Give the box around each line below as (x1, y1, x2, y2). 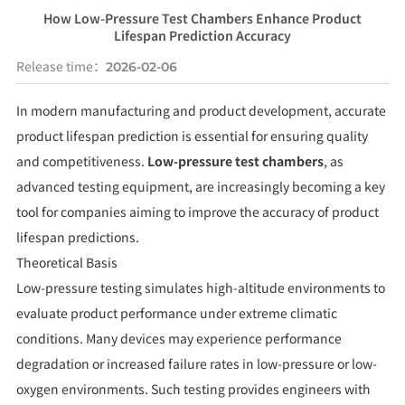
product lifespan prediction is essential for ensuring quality (15, 127, 368, 146)
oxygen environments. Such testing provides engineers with (15, 380, 371, 399)
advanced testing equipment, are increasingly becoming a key (15, 177, 385, 196)
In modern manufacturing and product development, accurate (15, 101, 386, 120)
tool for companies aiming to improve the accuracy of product (15, 202, 379, 221)
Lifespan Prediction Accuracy (114, 25, 291, 44)
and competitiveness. (15, 152, 147, 171)
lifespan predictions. (15, 228, 139, 247)
